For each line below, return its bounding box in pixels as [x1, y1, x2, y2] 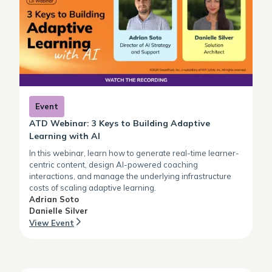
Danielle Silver [29, 206, 88, 216]
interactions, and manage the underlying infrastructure [29, 171, 231, 182]
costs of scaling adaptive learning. [29, 183, 156, 193]
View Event [29, 218, 74, 228]
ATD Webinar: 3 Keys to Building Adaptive [29, 118, 210, 129]
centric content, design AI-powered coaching [29, 160, 198, 170]
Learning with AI [29, 131, 100, 142]
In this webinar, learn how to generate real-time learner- [29, 148, 239, 158]
